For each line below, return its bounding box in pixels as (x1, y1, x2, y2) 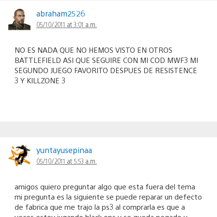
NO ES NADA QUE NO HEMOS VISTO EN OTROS (15, 45, 172, 55)
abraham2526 (36, 8, 85, 19)
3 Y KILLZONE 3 (15, 76, 65, 85)
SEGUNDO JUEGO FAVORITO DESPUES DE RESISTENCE (15, 65, 197, 75)
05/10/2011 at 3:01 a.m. (36, 20, 97, 29)
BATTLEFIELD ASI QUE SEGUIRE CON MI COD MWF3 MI (15, 55, 198, 65)
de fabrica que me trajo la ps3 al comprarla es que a (15, 202, 185, 212)
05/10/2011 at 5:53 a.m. (36, 156, 97, 166)
